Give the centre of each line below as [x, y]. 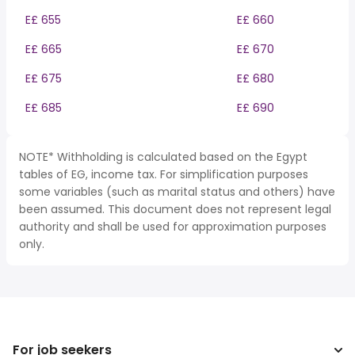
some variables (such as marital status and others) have [177, 192]
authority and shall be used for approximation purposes [173, 227]
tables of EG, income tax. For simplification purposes [164, 174]
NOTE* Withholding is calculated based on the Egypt [163, 157]
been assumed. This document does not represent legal [175, 209]
